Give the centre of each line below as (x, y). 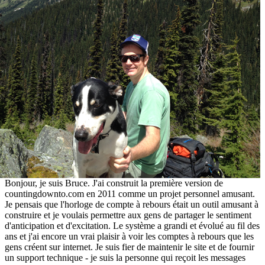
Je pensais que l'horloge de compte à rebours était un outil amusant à (132, 205)
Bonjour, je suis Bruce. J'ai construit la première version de (114, 183)
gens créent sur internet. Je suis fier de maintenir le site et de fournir (130, 247)
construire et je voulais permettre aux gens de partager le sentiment (128, 215)
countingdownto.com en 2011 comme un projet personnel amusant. (130, 194)
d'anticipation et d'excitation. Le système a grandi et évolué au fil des (132, 226)
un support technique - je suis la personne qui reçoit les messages (125, 258)
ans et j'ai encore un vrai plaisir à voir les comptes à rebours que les (129, 237)
